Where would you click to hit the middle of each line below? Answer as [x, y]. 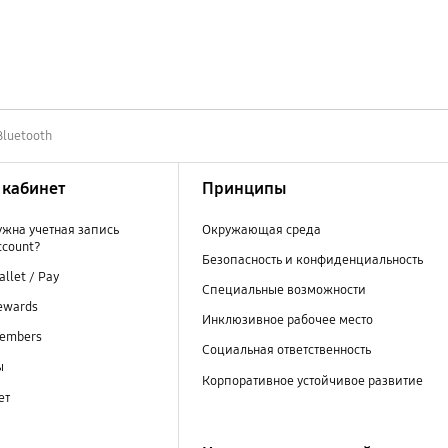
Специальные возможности [283, 290]
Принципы [244, 189]
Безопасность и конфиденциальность [312, 260]
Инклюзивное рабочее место [287, 320]
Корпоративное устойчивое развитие [312, 380]
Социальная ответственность [287, 350]
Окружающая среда [261, 230]
